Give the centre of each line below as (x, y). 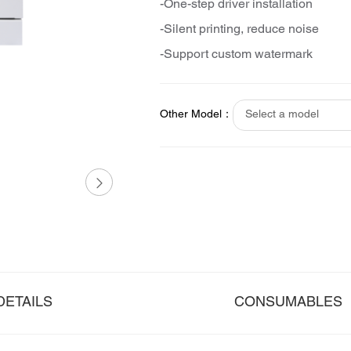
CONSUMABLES (289, 303)
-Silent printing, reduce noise (239, 30)
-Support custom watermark (236, 55)
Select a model (282, 115)
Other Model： (196, 115)
